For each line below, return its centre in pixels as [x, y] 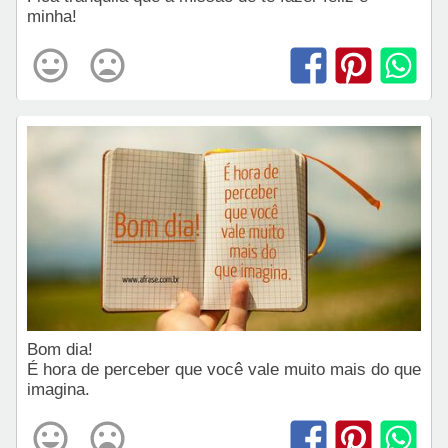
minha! [52, 17]
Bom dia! [62, 349]
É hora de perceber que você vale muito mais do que [224, 369]
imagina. [58, 389]
